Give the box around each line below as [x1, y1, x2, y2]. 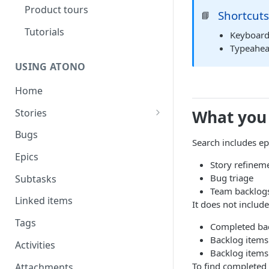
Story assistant [21, 123, 88, 137]
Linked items [15, 194, 73, 208]
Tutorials [25, 25, 64, 39]
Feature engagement [21, 145, 116, 159]
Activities [15, 238, 55, 252]
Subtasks [15, 172, 56, 186]
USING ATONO [15, 60, 86, 74]
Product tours [25, 3, 88, 17]
